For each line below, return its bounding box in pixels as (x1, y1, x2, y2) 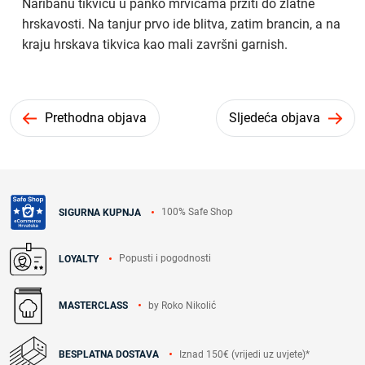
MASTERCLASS (59, 300, 128, 312)
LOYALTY (59, 253, 99, 265)
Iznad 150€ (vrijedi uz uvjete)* (179, 348, 310, 360)
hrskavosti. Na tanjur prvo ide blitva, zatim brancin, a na (22, 16, 341, 32)
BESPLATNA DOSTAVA (59, 349, 159, 361)
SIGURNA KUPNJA (59, 206, 141, 218)
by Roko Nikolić (148, 299, 216, 311)
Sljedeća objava (229, 110, 320, 125)
